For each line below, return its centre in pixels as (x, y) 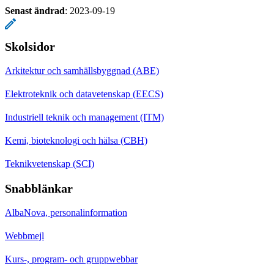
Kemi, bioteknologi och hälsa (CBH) (76, 140)
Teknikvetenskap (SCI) (50, 163)
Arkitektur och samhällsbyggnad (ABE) (82, 70)
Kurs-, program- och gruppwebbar (71, 259)
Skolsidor (30, 46)
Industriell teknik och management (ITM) (84, 117)
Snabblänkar (39, 188)
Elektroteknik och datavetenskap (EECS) (84, 94)
